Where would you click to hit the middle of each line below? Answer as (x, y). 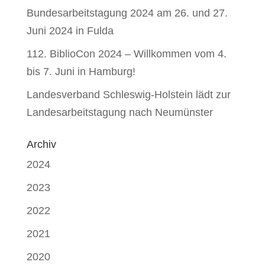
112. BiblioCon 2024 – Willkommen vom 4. (126, 54)
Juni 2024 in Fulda (70, 31)
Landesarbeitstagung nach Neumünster (119, 112)
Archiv (41, 144)
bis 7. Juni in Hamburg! (81, 72)
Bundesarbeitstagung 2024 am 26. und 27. (127, 13)
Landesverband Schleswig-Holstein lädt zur (128, 95)
